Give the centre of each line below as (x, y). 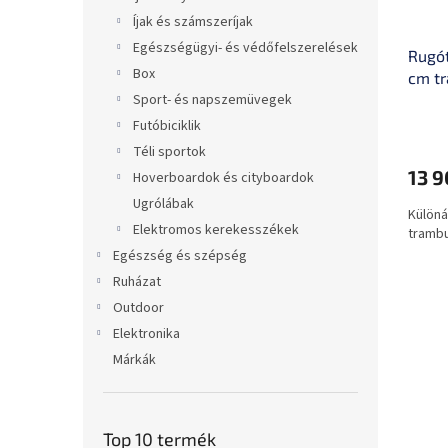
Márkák (134, 360)
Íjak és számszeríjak (193, 22)
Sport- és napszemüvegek (212, 100)
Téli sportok (169, 152)
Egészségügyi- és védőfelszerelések (245, 48)
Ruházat (137, 282)
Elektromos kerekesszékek (216, 230)
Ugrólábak (163, 204)
